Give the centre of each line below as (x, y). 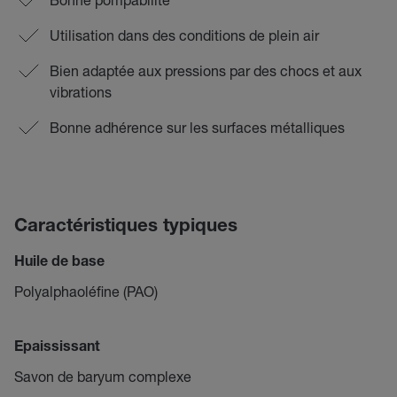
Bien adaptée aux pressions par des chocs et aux (206, 70)
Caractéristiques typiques (126, 227)
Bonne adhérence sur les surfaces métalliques (197, 127)
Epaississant (57, 348)
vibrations (81, 92)
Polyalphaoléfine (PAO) (86, 291)
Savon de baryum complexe (103, 376)
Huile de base (59, 263)
